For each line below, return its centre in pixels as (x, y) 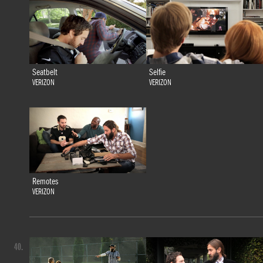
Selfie (157, 72)
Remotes (45, 181)
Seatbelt (45, 72)
